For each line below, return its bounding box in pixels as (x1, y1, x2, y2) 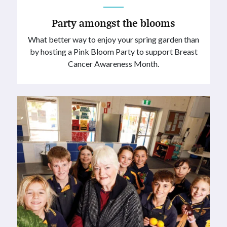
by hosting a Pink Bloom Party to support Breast (29, 46, 198, 56)
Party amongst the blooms (52, 15, 175, 29)
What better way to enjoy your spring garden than (28, 34, 199, 44)
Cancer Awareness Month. (68, 58, 159, 68)
